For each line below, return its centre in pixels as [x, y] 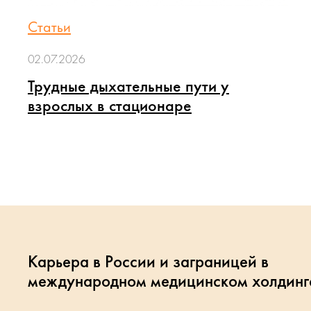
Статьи [49, 27]
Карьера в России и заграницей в [148, 261]
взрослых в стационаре [110, 105]
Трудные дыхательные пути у [128, 86]
